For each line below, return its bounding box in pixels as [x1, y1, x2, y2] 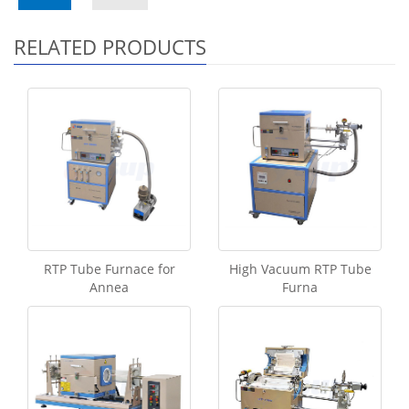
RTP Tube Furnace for [43, 260, 175, 278]
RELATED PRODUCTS [14, 33, 206, 60]
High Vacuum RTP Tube [228, 260, 372, 278]
